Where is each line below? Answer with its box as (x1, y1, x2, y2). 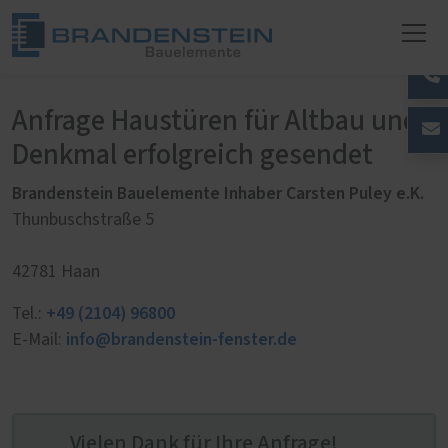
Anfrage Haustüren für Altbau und (12, 107, 419, 136)
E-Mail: (12, 331, 66, 349)
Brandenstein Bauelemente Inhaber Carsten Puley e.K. (12, 181, 424, 206)
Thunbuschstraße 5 (12, 211, 158, 229)
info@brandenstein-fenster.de (66, 327, 297, 352)
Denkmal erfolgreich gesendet (12, 141, 373, 170)
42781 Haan (12, 263, 100, 281)
